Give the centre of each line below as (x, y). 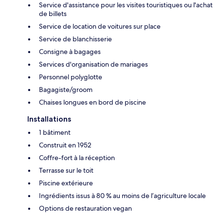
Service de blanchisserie (75, 39)
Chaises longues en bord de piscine (92, 102)
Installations (49, 119)
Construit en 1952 (65, 145)
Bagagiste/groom (66, 89)
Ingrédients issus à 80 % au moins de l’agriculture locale (122, 195)
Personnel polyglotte (71, 77)
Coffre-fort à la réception (77, 157)
